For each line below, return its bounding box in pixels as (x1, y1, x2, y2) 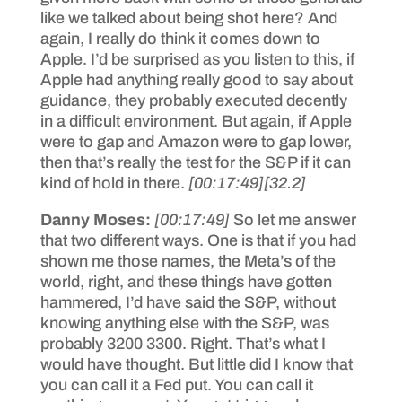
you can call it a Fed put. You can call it (39, 375, 313, 394)
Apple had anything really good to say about (39, 70, 353, 89)
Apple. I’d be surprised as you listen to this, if (39, 49, 354, 68)
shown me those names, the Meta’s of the (39, 251, 336, 270)
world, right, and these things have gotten (39, 272, 332, 291)
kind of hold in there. (39, 173, 188, 192)
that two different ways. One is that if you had (39, 231, 356, 249)
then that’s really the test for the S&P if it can (39, 153, 351, 171)
